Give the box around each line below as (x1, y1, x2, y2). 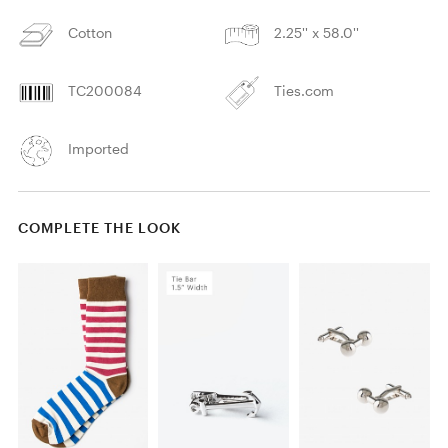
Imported (68, 139, 130, 157)
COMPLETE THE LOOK (17, 218, 181, 236)
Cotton (68, 23, 113, 41)
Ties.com (274, 81, 335, 99)
